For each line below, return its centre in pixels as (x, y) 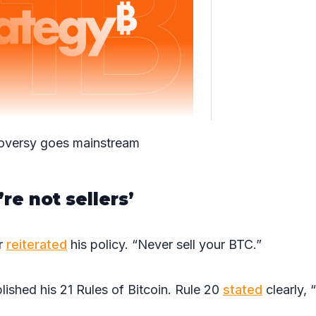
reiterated (37, 244)
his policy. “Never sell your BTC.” (164, 244)
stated (243, 290)
